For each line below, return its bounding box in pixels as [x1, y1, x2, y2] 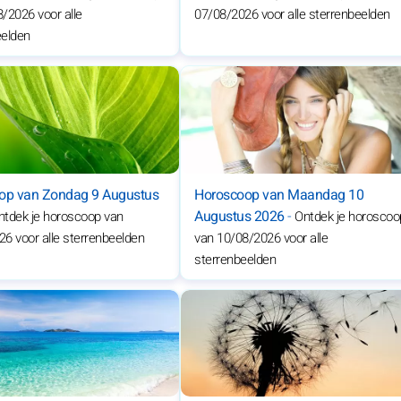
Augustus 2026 [194, 205, 285, 227]
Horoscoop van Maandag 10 [194, 183, 364, 206]
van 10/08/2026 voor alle [194, 227, 328, 248]
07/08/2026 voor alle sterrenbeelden [194, 4, 390, 25]
